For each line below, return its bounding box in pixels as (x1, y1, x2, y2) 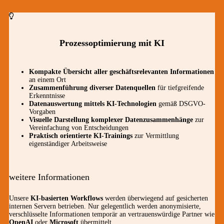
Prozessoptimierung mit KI (59, 38, 164, 48)
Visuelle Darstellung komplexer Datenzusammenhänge (29, 116, 193, 124)
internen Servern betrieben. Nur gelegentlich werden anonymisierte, (9, 202, 201, 210)
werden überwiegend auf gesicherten (103, 194, 208, 202)
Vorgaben (29, 108, 55, 116)
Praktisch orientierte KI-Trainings (29, 132, 132, 140)
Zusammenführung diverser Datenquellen (29, 84, 155, 92)
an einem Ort (29, 76, 66, 84)
